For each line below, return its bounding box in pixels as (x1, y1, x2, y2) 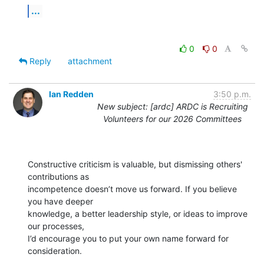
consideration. (28, 245, 82, 256)
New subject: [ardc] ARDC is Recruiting (97, 101, 248, 111)
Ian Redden (49, 88, 94, 99)
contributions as (28, 171, 89, 181)
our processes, (28, 220, 84, 231)
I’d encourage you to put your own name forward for (28, 233, 229, 243)
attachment (68, 55, 112, 66)
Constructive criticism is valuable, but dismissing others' (28, 159, 242, 169)
